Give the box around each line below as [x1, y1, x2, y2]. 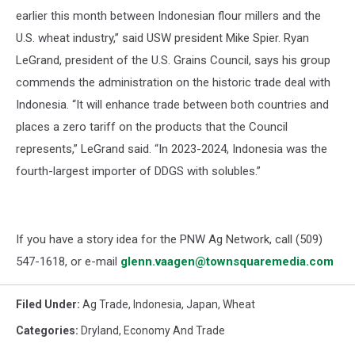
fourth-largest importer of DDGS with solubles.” [16, 164, 261, 178]
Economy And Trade [124, 324, 225, 337]
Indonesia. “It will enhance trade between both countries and [16, 97, 329, 112]
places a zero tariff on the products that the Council [16, 120, 288, 134]
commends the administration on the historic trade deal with [16, 75, 330, 90]
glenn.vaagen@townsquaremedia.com [120, 254, 334, 269]
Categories [16, 324, 75, 337]
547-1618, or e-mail [16, 254, 117, 269]
